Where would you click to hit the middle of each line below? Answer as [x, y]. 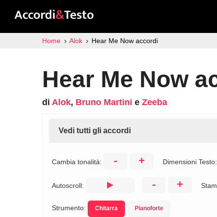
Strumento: [70, 208]
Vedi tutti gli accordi [95, 131]
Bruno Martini [104, 102]
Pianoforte [149, 208]
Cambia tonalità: [78, 162]
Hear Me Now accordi [124, 41]
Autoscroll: [69, 186]
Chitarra [106, 208]
